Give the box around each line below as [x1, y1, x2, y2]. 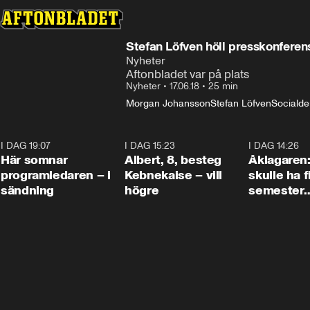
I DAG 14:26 [248, 140, 300, 152]
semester [248, 183, 304, 198]
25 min [208, 80, 238, 92]
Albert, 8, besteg [125, 152, 222, 167]
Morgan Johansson [126, 98, 210, 109]
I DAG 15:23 [125, 140, 176, 152]
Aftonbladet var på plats [126, 67, 249, 81]
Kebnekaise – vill [125, 167, 223, 183]
